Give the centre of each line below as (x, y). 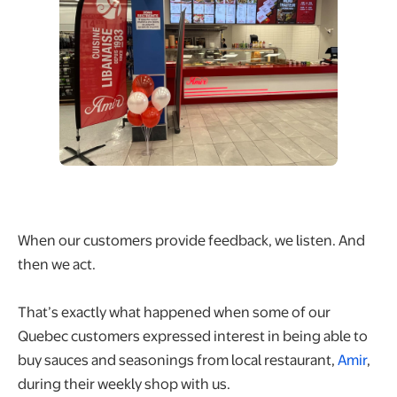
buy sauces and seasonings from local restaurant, (178, 359)
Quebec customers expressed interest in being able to (193, 335)
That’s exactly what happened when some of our (174, 311)
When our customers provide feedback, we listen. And (191, 239)
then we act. (58, 263)
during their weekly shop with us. (124, 383)
